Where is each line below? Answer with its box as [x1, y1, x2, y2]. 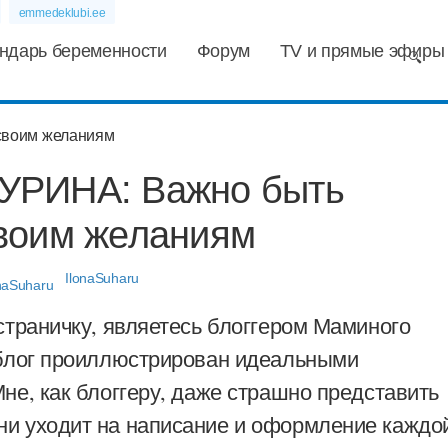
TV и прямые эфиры [279, 41, 445, 61]
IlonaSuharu [65, 270, 139, 286]
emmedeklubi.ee [18, 6, 106, 20]
